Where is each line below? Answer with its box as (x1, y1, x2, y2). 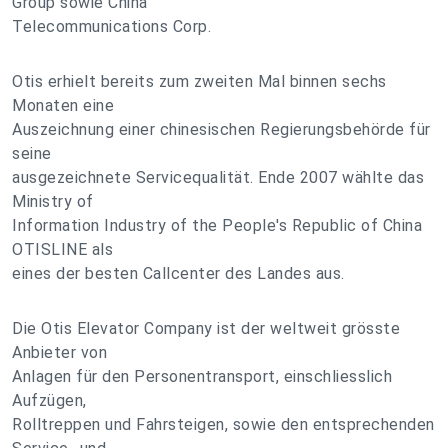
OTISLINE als (12, 240, 113, 259)
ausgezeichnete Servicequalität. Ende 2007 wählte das (12, 168, 424, 187)
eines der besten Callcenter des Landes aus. (12, 264, 345, 283)
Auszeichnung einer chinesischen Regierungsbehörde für (12, 120, 431, 139)
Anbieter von (12, 343, 107, 362)
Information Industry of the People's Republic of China (12, 216, 422, 235)
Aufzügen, (12, 391, 87, 410)
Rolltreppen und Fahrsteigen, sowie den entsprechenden (12, 415, 435, 434)
